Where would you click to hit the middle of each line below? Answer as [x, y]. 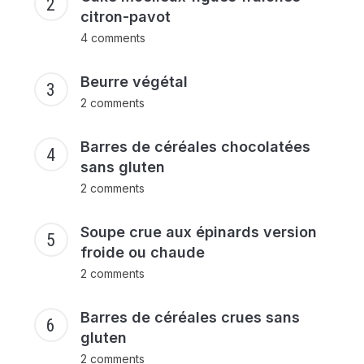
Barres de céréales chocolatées [195, 147]
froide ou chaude [142, 253]
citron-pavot [125, 17]
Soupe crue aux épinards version [198, 232]
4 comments [113, 38]
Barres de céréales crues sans [190, 318]
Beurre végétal [134, 82]
